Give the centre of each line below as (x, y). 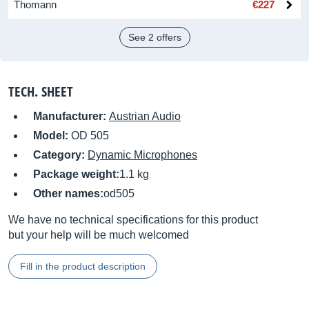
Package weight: (76, 174)
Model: (52, 136)
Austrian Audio (145, 116)
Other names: (68, 193)
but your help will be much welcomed (99, 235)
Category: (60, 155)
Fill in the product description (83, 266)
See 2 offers (154, 37)
